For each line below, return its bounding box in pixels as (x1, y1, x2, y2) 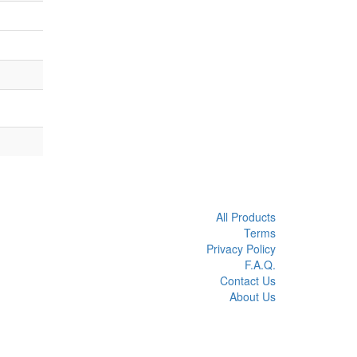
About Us (229, 288, 276, 304)
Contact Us (220, 273, 276, 288)
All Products (216, 209, 276, 225)
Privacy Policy (206, 241, 276, 257)
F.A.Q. (245, 257, 276, 273)
